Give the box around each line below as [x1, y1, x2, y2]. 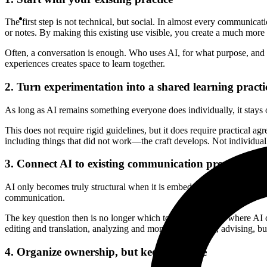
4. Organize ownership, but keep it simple [5, 245, 207, 258]
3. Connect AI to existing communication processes [5, 157, 250, 170]
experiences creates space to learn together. [5, 58, 165, 69]
